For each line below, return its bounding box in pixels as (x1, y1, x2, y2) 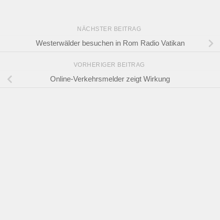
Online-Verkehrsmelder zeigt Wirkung (50, 75, 170, 83)
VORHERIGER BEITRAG (73, 61, 147, 68)
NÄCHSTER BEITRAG (77, 25, 143, 32)
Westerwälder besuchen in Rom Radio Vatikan (35, 39, 185, 48)
